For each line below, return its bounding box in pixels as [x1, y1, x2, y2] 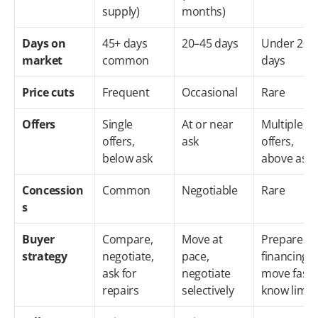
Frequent [102, 84, 150, 100]
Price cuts [22, 84, 75, 100]
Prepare [261, 231, 303, 247]
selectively [182, 283, 234, 298]
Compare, [102, 231, 153, 247]
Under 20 [261, 35, 309, 51]
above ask [261, 150, 313, 166]
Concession [22, 182, 84, 198]
